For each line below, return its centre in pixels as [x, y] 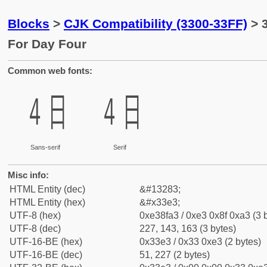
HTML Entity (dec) [47, 189]
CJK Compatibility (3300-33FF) [156, 24]
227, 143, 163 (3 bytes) [188, 229]
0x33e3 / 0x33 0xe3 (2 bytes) [200, 242]
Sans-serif [45, 147]
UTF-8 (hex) [35, 215]
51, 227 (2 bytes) [175, 255]
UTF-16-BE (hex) [46, 242]
